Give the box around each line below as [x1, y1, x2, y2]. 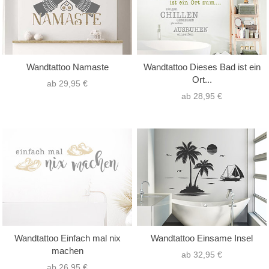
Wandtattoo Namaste [26, 61, 109, 72]
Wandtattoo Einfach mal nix [14, 233, 121, 244]
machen [51, 246, 83, 256]
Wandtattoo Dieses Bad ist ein [143, 61, 261, 72]
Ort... [192, 74, 212, 85]
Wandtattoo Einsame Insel [151, 233, 253, 244]
